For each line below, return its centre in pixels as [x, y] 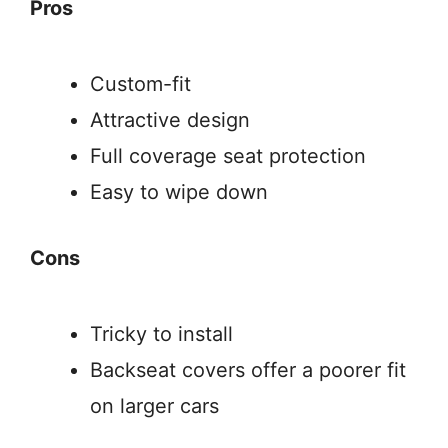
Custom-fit [140, 84]
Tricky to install [161, 334]
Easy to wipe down [179, 192]
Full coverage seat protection [228, 156]
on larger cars [154, 406]
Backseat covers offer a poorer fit [248, 370]
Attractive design [170, 120]
